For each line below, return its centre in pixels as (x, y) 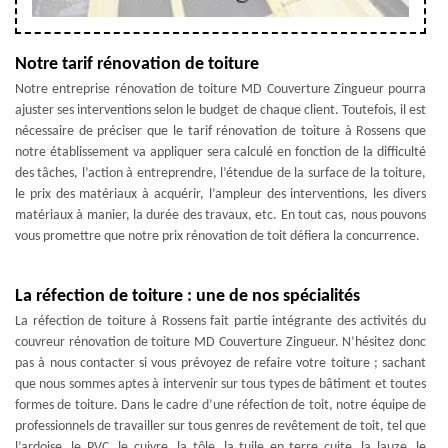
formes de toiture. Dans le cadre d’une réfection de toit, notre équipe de (220, 405)
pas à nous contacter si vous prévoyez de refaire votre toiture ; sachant (220, 363)
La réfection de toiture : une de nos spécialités (187, 296)
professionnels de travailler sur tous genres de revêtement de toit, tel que (220, 426)
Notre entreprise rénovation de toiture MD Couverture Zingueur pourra (220, 89)
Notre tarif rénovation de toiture (137, 64)
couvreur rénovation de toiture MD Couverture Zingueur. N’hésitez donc (220, 342)
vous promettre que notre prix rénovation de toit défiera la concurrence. (217, 236)
